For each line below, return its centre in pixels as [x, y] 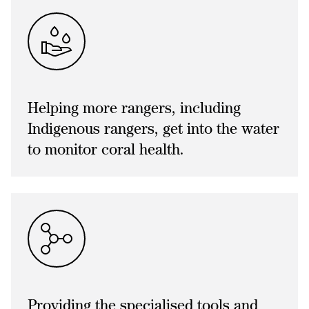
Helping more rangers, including [134, 108]
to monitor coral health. [106, 149]
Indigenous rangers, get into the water [153, 129]
